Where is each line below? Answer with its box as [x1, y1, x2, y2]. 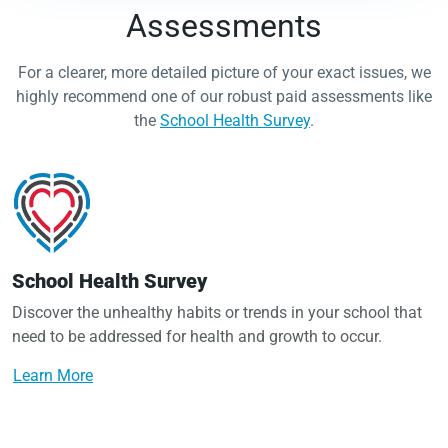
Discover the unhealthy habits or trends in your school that [12, 303, 422, 323]
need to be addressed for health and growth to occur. [12, 327, 382, 347]
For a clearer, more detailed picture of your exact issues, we [17, 63, 431, 83]
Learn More [13, 366, 93, 386]
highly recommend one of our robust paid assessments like [16, 87, 432, 107]
